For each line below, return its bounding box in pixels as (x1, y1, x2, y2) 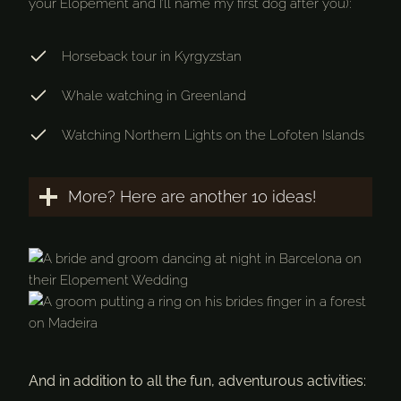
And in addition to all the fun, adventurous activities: (29, 372, 366, 390)
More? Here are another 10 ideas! (68, 187, 316, 207)
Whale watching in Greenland (62, 88, 246, 105)
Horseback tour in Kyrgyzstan (62, 48, 242, 65)
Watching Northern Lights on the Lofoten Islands (62, 127, 364, 144)
